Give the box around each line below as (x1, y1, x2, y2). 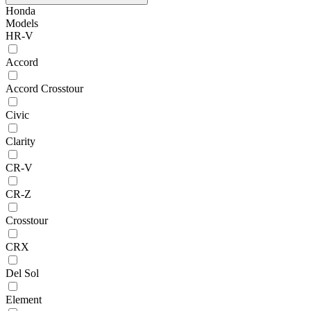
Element (6, 293, 42, 305)
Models (6, 17, 38, 29)
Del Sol (6, 267, 39, 279)
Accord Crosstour (6, 82, 83, 94)
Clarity (6, 135, 35, 147)
